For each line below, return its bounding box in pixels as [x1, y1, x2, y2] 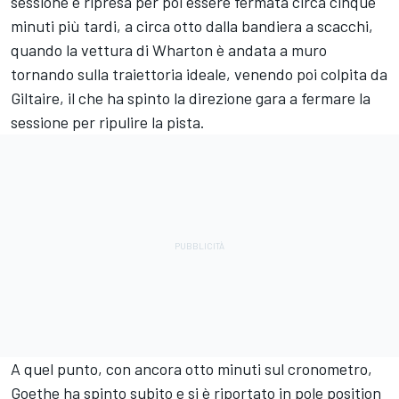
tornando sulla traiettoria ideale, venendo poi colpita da [11, 63, 387, 84]
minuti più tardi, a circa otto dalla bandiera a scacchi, [11, 15, 373, 36]
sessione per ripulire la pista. [11, 111, 205, 132]
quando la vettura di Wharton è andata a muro [11, 39, 327, 60]
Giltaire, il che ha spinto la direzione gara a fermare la [11, 87, 370, 108]
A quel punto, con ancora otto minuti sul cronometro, [11, 358, 372, 379]
